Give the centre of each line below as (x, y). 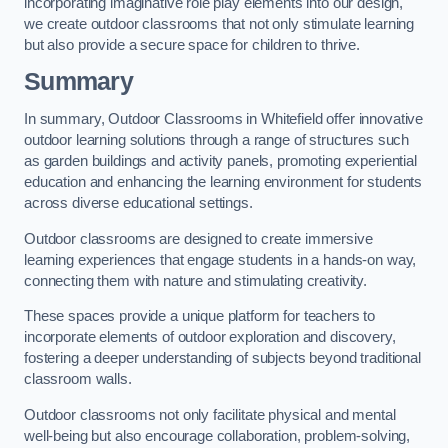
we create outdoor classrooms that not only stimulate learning (219, 23)
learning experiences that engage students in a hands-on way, (220, 259)
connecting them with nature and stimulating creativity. (196, 280)
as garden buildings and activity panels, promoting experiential (220, 160)
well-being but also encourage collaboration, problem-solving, (217, 435)
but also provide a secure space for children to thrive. (192, 44)
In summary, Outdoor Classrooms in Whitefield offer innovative (224, 118)
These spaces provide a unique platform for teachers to (200, 316)
